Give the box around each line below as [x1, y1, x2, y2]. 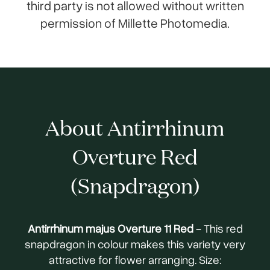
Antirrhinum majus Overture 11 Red [27, 220, 193, 237]
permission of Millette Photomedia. [40, 14, 230, 32]
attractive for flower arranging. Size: [49, 251, 221, 268]
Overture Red [72, 148, 198, 170]
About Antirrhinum [45, 119, 225, 141]
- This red [193, 220, 243, 237]
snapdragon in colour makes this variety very [25, 236, 245, 253]
